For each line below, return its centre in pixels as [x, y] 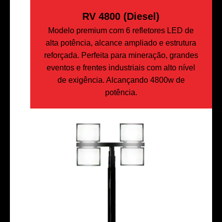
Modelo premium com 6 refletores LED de [121, 30]
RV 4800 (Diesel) [121, 16]
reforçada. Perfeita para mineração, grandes [121, 55]
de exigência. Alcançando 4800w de [121, 80]
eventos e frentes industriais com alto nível [121, 67]
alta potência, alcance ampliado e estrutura [121, 43]
